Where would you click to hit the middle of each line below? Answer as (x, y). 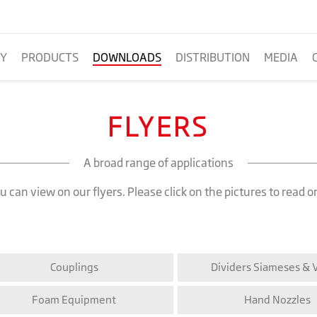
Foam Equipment (74, 300)
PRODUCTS (50, 57)
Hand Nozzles (277, 300)
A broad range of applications (158, 163)
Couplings (74, 267)
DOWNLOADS (127, 57)
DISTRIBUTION (212, 57)
